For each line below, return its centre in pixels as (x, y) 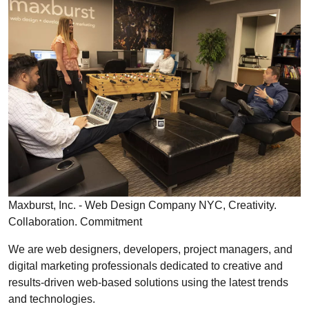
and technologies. (52, 298)
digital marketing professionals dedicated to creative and (146, 265)
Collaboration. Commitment (75, 221)
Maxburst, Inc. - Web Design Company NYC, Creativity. (142, 205)
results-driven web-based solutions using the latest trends (148, 282)
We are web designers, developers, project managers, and (150, 249)
